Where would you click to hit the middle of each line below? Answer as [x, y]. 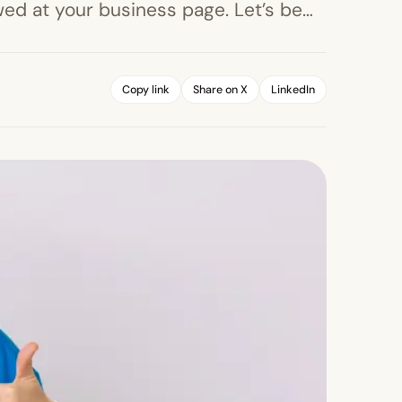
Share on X [220, 89]
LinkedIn [293, 89]
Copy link [146, 89]
